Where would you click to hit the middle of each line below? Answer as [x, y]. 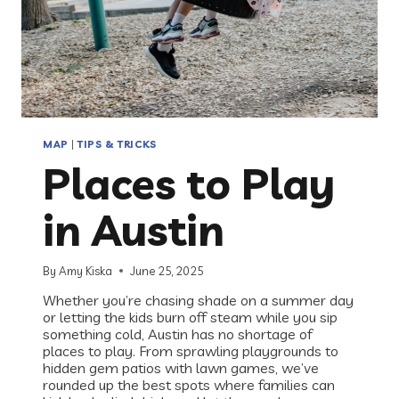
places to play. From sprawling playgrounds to [191, 350]
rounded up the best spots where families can [189, 384]
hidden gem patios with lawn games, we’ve [181, 367]
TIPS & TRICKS [117, 144]
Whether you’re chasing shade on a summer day [198, 300]
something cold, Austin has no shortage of [178, 334]
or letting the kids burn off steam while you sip [190, 317]
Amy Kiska [86, 270]
